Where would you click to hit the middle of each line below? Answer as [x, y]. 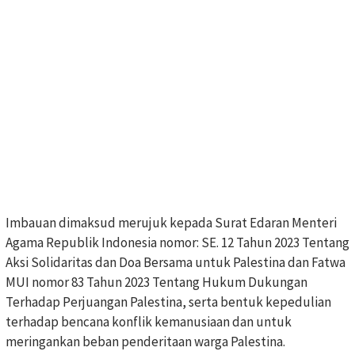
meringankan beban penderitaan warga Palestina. [145, 341]
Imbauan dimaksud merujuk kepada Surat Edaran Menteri [171, 222]
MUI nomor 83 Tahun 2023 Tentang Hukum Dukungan [157, 282]
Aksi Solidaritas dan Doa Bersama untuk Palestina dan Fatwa [176, 262]
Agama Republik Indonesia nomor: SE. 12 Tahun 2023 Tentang [177, 242]
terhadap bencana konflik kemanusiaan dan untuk [149, 321]
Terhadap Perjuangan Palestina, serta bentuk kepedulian [168, 302]
